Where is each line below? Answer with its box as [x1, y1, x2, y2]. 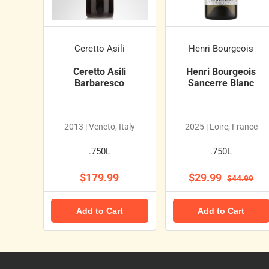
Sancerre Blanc [188, 77, 255, 89]
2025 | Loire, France [184, 122, 258, 132]
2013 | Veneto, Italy [64, 122, 135, 132]
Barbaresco [74, 77, 125, 89]
